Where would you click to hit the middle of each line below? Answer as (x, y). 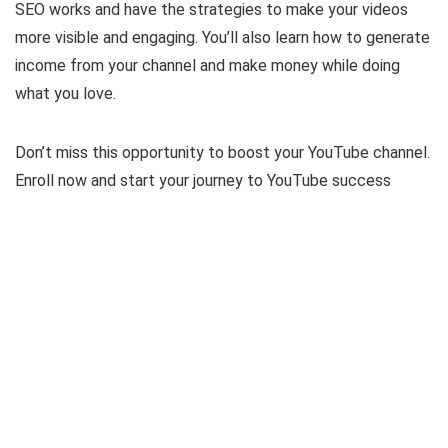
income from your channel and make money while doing (207, 65)
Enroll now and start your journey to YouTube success (203, 180)
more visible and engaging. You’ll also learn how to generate (222, 37)
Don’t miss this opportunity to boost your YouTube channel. (222, 152)
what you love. (65, 93)
